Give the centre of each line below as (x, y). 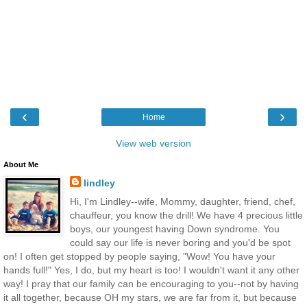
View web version (153, 144)
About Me (21, 165)
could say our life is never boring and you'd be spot (180, 243)
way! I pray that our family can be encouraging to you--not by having (151, 284)
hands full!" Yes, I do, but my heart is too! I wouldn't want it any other (151, 270)
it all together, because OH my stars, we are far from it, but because (150, 298)
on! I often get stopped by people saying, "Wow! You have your (139, 257)
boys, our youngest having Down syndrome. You (174, 229)
